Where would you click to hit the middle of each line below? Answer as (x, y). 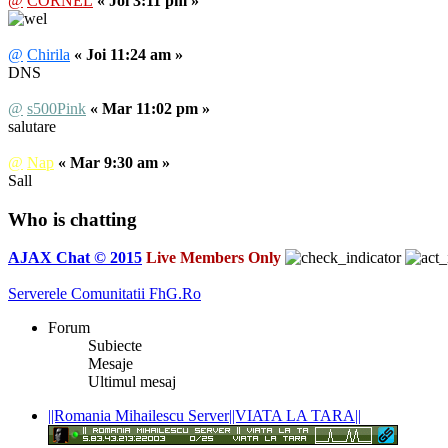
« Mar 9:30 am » (114, 162)
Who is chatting (72, 219)
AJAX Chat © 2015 (75, 258)
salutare (32, 126)
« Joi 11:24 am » (128, 54)
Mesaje (110, 364)
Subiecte (115, 346)
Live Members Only (213, 258)
